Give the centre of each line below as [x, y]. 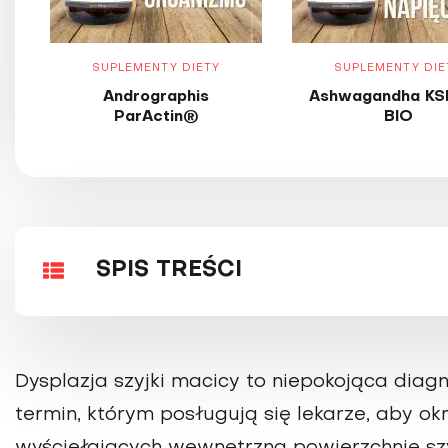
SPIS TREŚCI [169, 271]
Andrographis [156, 96]
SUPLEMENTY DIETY [156, 68]
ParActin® [156, 116]
